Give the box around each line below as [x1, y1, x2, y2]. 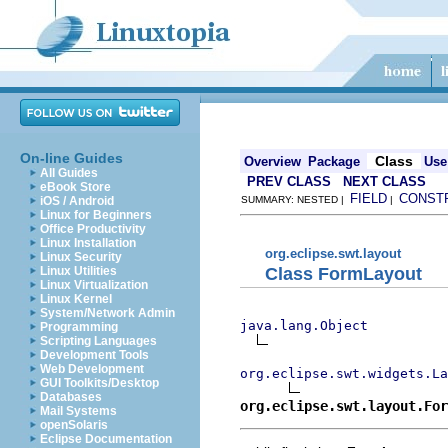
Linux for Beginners [40, 208, 152, 222]
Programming [40, 320, 118, 334]
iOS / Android [40, 194, 114, 208]
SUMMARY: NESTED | [241, 194, 350, 205]
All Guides [40, 166, 98, 180]
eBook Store [40, 180, 111, 194]
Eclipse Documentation [40, 432, 172, 446]
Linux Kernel [40, 292, 112, 306]
